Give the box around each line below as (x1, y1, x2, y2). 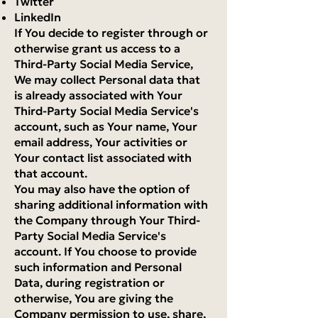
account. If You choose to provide (14, 244, 197, 258)
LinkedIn (14, 10, 61, 24)
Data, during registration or (14, 275, 165, 290)
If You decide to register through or (14, 26, 208, 40)
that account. (14, 166, 87, 180)
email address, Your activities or (14, 135, 187, 149)
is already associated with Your (14, 88, 182, 102)
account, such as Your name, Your (14, 119, 197, 133)
